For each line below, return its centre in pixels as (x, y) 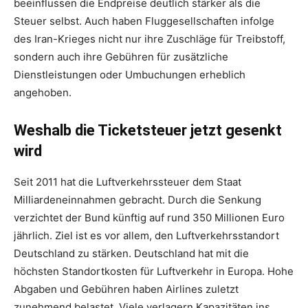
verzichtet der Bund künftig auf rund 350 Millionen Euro (149, 218)
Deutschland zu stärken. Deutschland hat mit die (131, 254)
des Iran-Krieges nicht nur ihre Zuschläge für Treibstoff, (150, 39)
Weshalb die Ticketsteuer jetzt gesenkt (148, 131)
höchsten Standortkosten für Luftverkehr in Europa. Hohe (154, 272)
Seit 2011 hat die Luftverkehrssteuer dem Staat (128, 182)
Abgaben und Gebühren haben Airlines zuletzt (126, 289)
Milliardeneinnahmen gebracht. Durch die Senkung (137, 200)
